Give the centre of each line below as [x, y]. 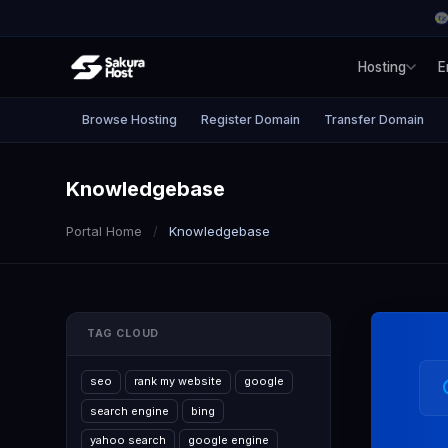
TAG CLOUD [120, 333]
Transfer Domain [374, 119]
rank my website [178, 381]
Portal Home [104, 231]
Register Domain [250, 119]
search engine [129, 410]
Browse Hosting [129, 119]
